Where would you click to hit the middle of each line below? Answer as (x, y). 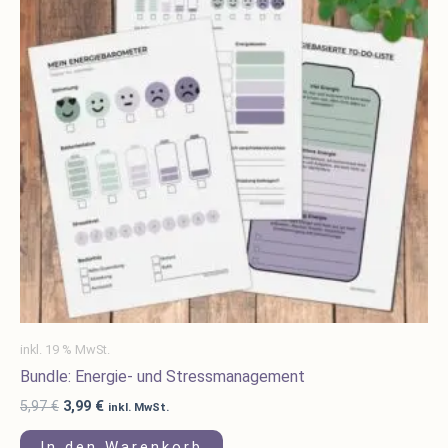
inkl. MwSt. (138, 406)
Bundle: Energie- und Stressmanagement (162, 376)
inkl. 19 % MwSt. (65, 349)
